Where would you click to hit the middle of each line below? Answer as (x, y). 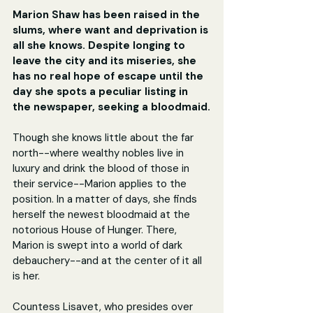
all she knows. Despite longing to (100, 45)
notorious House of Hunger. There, (96, 230)
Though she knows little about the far (104, 137)
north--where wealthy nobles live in (100, 153)
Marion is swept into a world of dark (99, 245)
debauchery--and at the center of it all (109, 260)
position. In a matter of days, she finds (106, 199)
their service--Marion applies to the (101, 183)
